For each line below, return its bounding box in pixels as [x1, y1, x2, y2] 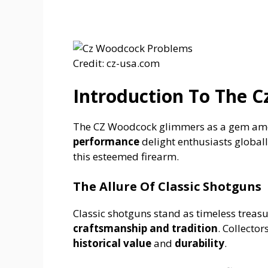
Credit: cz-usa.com [73, 56, 160, 70]
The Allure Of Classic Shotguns [73, 178, 261, 194]
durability [175, 236, 224, 250]
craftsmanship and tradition [73, 221, 218, 235]
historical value [73, 236, 151, 250]
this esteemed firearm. [73, 150, 179, 164]
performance [73, 135, 139, 149]
